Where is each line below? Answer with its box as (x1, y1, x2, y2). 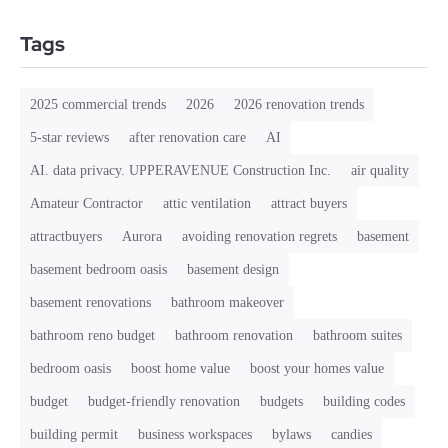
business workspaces (138, 427, 252, 443)
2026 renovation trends (234, 97, 364, 113)
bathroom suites (313, 328, 402, 344)
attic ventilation (163, 196, 251, 212)
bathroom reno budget (30, 328, 155, 344)
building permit (30, 427, 118, 443)
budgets (260, 394, 303, 410)
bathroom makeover (171, 295, 284, 311)
